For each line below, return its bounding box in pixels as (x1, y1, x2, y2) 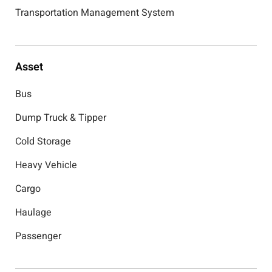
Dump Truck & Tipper (15, 110, 106, 126)
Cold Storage (15, 134, 71, 149)
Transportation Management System (15, 5, 174, 21)
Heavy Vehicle (15, 158, 77, 173)
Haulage (15, 205, 52, 220)
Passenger (15, 229, 61, 244)
